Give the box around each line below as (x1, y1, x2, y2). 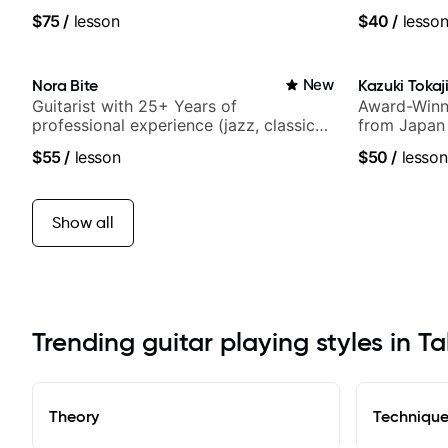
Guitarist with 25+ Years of (32, 96, 237, 117)
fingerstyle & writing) (32, 134, 190, 155)
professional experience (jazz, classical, (32, 115, 332, 136)
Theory (49, 406, 99, 427)
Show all (52, 213, 114, 233)
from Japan (358, 115, 445, 136)
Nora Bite (32, 75, 99, 96)
